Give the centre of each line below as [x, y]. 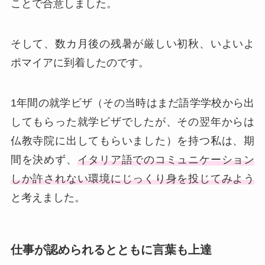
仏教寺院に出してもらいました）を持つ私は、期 [132, 140]
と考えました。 [48, 197]
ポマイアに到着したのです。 [80, 62]
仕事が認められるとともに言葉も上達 [111, 249]
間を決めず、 [44, 159]
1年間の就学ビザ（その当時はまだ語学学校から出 [132, 103]
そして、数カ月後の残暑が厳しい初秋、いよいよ [132, 43]
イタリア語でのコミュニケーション [166, 159]
